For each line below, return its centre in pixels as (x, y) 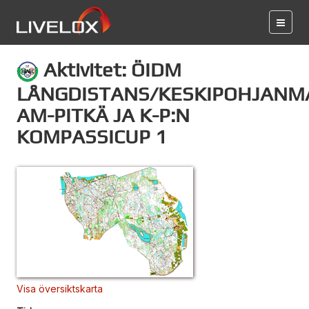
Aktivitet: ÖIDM (110, 69)
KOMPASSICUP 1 (92, 136)
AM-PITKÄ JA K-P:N (103, 114)
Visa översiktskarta (60, 288)
